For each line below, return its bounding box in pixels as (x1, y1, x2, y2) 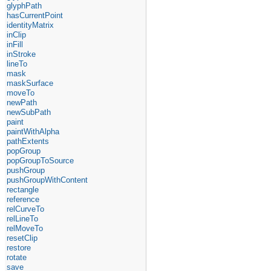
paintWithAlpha (7, 126, 60, 136)
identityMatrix (7, 20, 54, 30)
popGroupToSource (7, 155, 74, 165)
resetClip (7, 233, 38, 243)
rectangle (7, 184, 39, 194)
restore (7, 243, 31, 252)
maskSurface (7, 78, 54, 88)
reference (7, 194, 40, 204)
